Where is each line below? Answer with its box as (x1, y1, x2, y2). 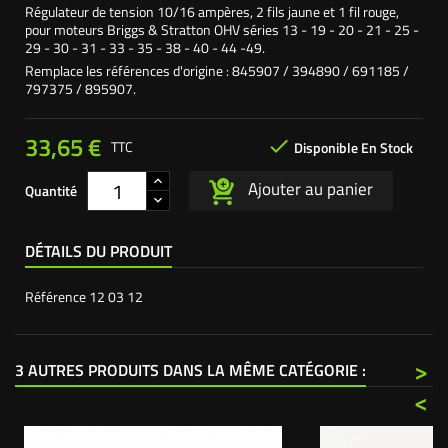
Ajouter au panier (244, 176, 373, 203)
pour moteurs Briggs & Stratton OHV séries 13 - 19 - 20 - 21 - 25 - (25, 19, 419, 40)
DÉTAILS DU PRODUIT (25, 239, 172, 263)
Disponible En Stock (291, 136, 413, 158)
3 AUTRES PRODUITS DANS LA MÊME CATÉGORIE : (15, 358, 366, 382)
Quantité (25, 180, 77, 201)
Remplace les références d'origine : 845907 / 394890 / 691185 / (25, 60, 409, 81)
